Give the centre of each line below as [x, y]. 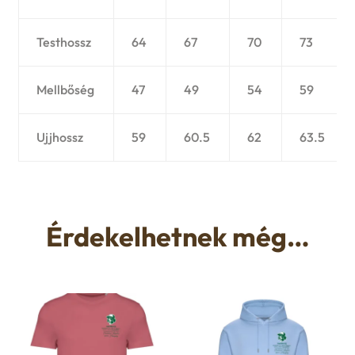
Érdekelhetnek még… [177, 236]
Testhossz [64, 42]
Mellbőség [66, 90]
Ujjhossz [60, 137]
